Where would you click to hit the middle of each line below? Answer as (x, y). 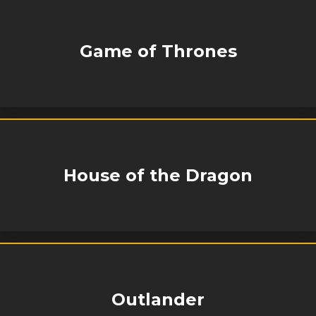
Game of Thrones (158, 51)
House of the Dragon (158, 175)
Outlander (158, 299)
